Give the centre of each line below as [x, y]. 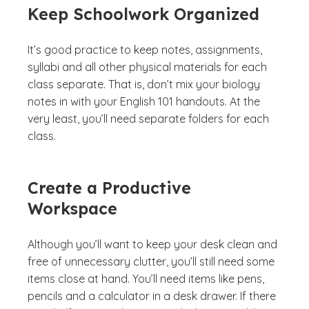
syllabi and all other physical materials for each [147, 67]
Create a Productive [109, 188]
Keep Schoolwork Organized [143, 14]
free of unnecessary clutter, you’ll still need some [151, 261]
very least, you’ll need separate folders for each [148, 118]
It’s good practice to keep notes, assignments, [145, 49]
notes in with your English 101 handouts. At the [144, 101]
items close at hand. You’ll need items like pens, [146, 278]
